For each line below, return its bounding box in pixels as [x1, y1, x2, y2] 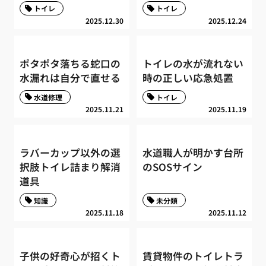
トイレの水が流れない [142, 56, 243, 71]
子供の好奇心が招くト [20, 248, 121, 263]
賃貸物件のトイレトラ [142, 248, 243, 263]
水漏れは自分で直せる [20, 71, 121, 85]
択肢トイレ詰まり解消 [20, 159, 121, 174]
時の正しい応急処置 [142, 71, 233, 85]
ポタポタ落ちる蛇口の [20, 56, 121, 71]
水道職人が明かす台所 [142, 145, 243, 160]
